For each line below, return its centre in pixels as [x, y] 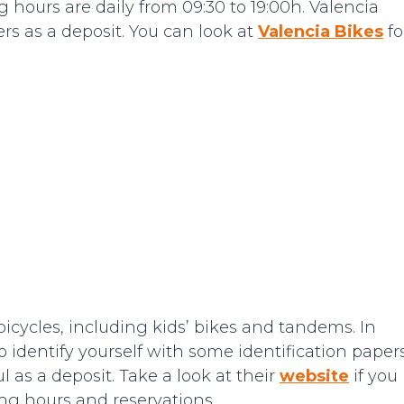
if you [373, 376]
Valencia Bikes [321, 32]
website [314, 376]
